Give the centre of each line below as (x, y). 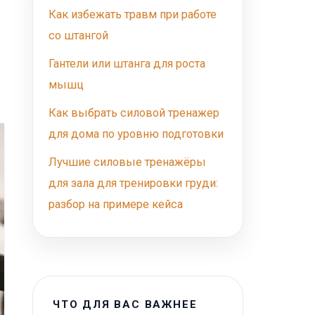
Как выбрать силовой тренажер (134, 113)
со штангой (78, 36)
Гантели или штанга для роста (127, 64)
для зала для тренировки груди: (133, 183)
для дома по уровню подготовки (136, 134)
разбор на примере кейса (116, 204)
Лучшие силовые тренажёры (127, 162)
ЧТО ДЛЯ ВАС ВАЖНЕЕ (125, 304)
